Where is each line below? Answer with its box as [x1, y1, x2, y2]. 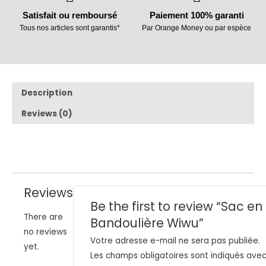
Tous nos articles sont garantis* [19, 23, 120, 32]
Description [21, 87, 73, 99]
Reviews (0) [21, 107, 73, 119]
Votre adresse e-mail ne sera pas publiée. [90, 235, 261, 246]
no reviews [24, 226, 67, 237]
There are [24, 211, 63, 223]
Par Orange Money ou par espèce [142, 23, 251, 32]
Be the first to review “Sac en [90, 197, 263, 215]
